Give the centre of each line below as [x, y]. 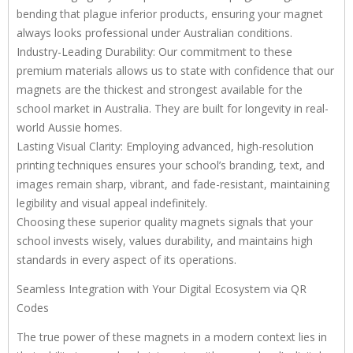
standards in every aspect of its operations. [126, 259]
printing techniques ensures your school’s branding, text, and [171, 165]
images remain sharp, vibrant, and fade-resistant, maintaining [173, 184]
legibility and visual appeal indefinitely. [112, 203]
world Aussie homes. [69, 127]
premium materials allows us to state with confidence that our [175, 70]
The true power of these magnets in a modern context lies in [172, 336]
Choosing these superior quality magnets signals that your [165, 221]
